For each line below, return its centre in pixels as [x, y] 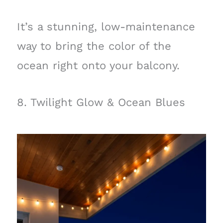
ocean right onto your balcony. [98, 65]
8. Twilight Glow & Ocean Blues [101, 102]
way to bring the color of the [94, 46]
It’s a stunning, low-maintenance [106, 26]
